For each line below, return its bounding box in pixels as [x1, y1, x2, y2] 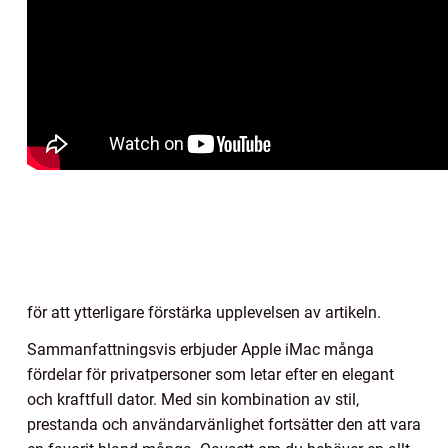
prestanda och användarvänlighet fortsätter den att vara [27, 414, 421, 434]
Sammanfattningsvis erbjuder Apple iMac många [27, 339, 374, 359]
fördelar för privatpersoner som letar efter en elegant [27, 364, 394, 384]
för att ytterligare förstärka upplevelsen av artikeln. [27, 302, 381, 322]
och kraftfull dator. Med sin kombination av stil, [27, 389, 359, 409]
